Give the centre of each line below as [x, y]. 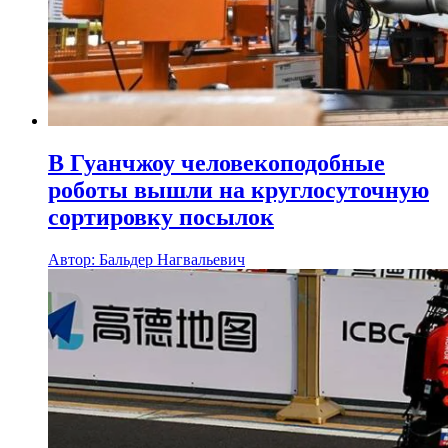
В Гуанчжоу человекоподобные [216, 162]
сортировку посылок [161, 216]
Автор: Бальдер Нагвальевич [146, 259]
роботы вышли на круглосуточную [238, 189]
